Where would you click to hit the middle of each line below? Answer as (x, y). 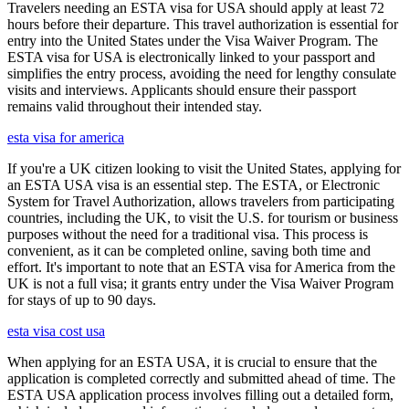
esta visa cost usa (56, 331)
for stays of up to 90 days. (82, 300)
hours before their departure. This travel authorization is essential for (203, 25)
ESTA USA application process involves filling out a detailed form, (200, 395)
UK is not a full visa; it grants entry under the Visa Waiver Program (200, 284)
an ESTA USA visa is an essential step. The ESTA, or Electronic (194, 185)
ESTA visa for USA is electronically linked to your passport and (191, 58)
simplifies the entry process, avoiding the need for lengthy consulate (202, 74)
